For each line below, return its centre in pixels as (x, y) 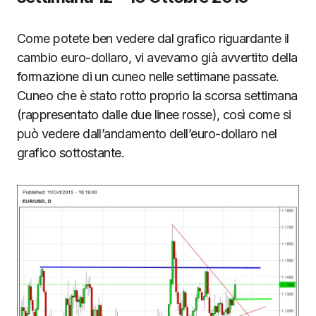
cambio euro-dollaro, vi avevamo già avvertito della (157, 57)
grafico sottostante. (71, 153)
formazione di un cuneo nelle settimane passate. (148, 77)
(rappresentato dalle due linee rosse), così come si (154, 115)
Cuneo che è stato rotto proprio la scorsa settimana (157, 96)
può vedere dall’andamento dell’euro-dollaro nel (147, 134)
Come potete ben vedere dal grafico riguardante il (153, 38)
